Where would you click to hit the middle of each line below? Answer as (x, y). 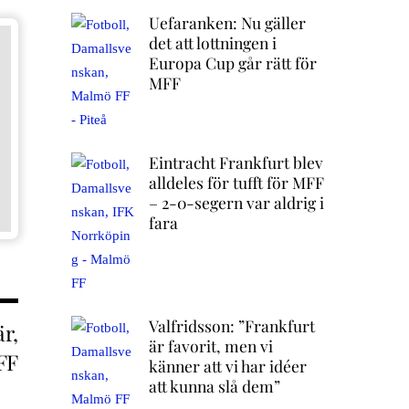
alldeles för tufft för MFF (236, 182)
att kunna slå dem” (214, 385)
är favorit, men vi (210, 345)
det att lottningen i (212, 43)
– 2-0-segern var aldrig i (236, 202)
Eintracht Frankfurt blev (236, 162)
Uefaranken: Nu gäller (227, 23)
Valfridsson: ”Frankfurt (231, 325)
